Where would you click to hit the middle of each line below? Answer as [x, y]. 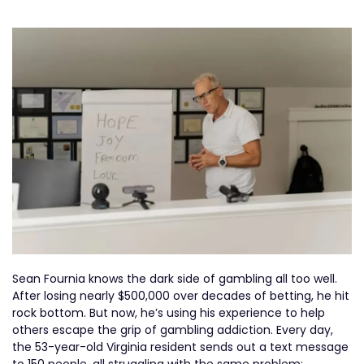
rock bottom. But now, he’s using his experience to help [169, 313]
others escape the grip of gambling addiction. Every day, [173, 330]
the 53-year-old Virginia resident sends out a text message [180, 347]
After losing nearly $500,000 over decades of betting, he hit [181, 296]
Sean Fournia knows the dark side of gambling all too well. [175, 279]
